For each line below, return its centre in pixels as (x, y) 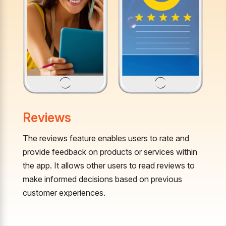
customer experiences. (64, 193)
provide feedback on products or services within (110, 152)
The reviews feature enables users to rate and (106, 138)
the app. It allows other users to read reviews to (108, 166)
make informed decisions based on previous (102, 179)
